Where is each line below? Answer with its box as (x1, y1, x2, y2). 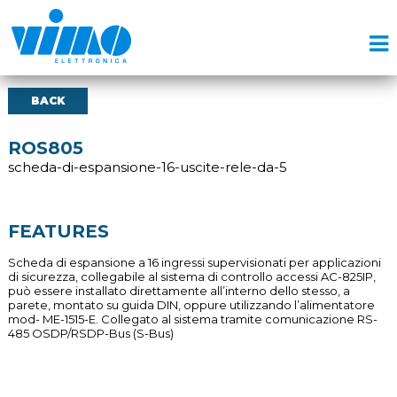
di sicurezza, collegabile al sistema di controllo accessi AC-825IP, (7, 269, 376, 284)
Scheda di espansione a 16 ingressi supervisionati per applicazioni (7, 255, 381, 269)
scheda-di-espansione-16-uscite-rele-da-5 (7, 159, 287, 175)
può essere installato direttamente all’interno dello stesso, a (7, 284, 350, 298)
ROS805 (7, 137, 83, 159)
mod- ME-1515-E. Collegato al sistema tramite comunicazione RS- (7, 312, 378, 326)
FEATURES (7, 221, 109, 242)
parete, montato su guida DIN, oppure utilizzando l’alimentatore (7, 298, 375, 312)
